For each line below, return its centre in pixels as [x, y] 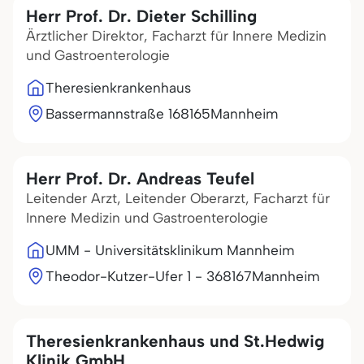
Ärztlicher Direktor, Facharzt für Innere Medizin [176, 36]
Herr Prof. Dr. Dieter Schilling [141, 16]
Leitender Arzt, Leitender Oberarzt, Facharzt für [178, 198]
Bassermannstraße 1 [109, 114]
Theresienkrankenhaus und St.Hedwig [175, 341]
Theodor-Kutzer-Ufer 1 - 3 [130, 276]
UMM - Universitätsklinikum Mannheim [170, 250]
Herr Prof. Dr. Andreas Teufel [140, 178]
